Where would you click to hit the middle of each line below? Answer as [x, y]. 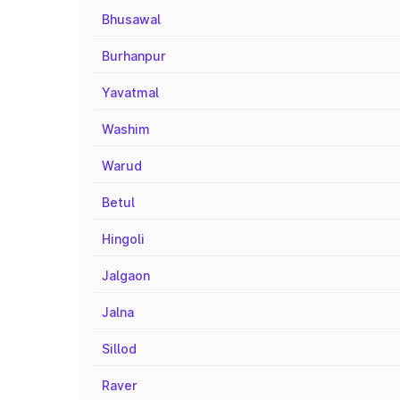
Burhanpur [134, 56]
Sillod [119, 349]
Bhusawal [131, 19]
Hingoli [123, 239]
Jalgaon [126, 275]
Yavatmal [130, 92]
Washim [126, 129]
